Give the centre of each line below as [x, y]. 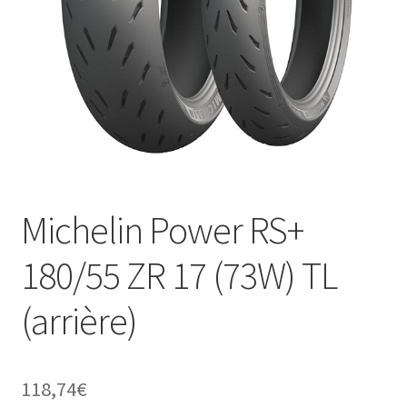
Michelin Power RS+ [162, 229]
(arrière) [79, 320]
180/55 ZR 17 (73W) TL [179, 275]
